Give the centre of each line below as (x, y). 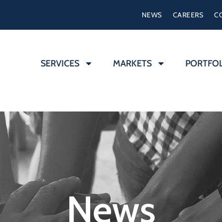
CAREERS (188, 15)
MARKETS (132, 63)
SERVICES (60, 63)
